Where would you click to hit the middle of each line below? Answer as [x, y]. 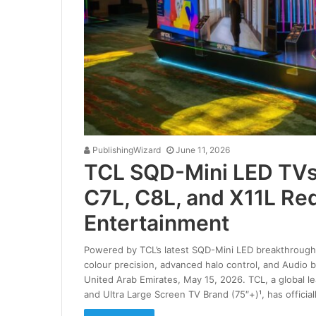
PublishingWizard [125, 150]
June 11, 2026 [202, 150]
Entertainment [156, 223]
